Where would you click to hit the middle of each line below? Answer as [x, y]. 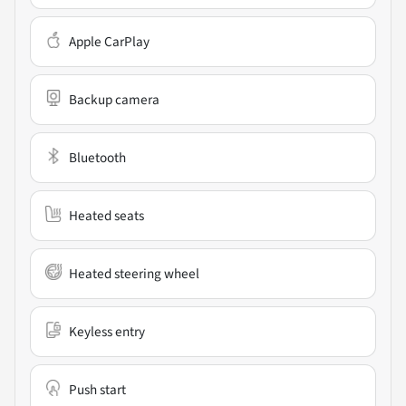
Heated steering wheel [134, 274]
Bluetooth [97, 158]
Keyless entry [107, 332]
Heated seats [106, 216]
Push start [97, 390]
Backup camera [114, 100]
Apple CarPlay [109, 42]
